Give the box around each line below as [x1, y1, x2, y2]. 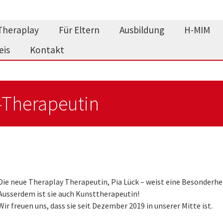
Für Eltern [59, 24, 100, 36]
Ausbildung [119, 24, 165, 36]
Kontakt [30, 44, 65, 56]
